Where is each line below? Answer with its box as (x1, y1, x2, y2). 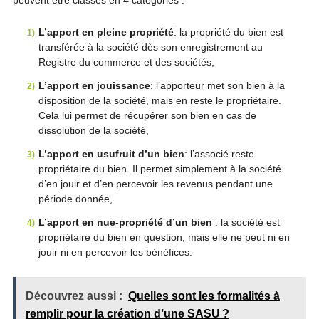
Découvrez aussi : (25, 290, 122, 302)
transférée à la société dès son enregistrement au (38, 41, 263, 53)
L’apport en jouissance (38, 80, 150, 91)
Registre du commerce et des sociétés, (38, 56, 214, 68)
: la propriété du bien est (173, 26, 283, 38)
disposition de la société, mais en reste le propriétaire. (38, 95, 281, 106)
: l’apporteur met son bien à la (150, 80, 285, 91)
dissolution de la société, (38, 125, 149, 136)
